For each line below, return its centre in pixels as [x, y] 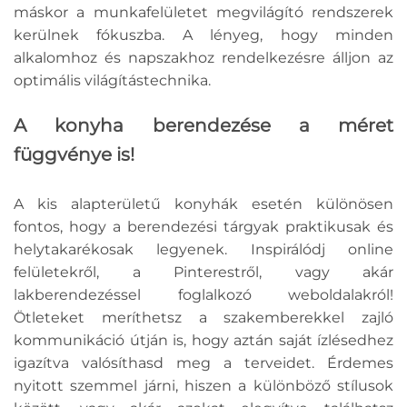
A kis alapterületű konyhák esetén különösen [203, 204]
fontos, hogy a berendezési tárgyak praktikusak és [203, 227]
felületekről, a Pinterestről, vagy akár [203, 273]
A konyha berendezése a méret [203, 126]
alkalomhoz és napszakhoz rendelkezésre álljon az [203, 58]
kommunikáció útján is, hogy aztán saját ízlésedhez [203, 341]
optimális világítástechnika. [114, 81]
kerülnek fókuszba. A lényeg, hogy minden [203, 35]
